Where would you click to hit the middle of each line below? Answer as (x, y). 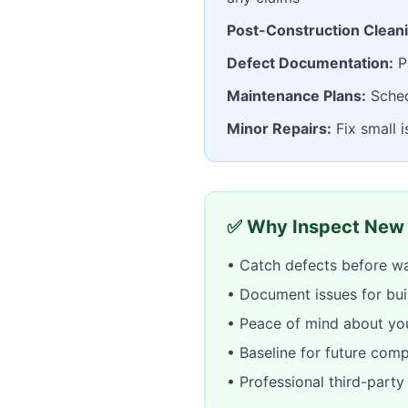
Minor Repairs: (279, 128)
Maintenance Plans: (296, 96)
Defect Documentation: (310, 63)
